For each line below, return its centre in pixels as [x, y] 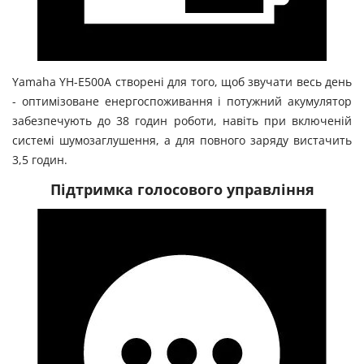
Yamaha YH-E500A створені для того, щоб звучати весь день [182, 81]
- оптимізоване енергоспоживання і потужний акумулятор [182, 101]
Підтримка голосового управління [182, 189]
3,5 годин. [40, 159]
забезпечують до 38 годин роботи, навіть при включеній [182, 120]
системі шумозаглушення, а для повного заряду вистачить [182, 140]
